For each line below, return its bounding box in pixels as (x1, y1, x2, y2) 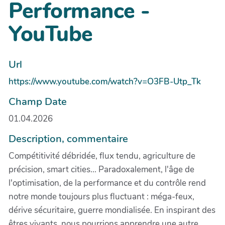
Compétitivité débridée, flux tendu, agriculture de (9, 150, 195, 162)
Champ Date (9, 94, 67, 109)
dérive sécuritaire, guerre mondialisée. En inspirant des (9, 204, 215, 216)
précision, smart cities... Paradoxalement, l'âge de (9, 164, 194, 176)
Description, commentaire (9, 132, 128, 146)
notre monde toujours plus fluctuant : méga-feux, (9, 191, 194, 203)
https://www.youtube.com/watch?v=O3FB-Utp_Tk (9, 76, 201, 88)
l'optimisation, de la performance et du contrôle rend (9, 177, 206, 189)
